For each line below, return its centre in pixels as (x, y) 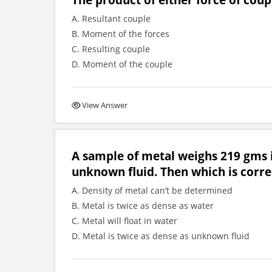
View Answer (105, 105)
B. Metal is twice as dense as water (143, 206)
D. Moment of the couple (122, 64)
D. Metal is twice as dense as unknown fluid (161, 236)
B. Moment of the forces (121, 34)
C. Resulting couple (111, 49)
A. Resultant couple (111, 19)
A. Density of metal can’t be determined (152, 190)
